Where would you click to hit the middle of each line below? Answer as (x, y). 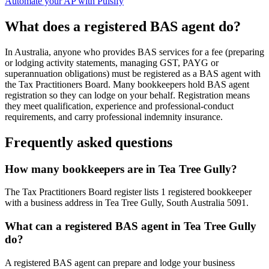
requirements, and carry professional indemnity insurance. (114, 116)
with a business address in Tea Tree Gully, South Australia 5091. (127, 203)
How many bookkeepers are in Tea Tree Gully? (121, 169)
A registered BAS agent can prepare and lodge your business (120, 262)
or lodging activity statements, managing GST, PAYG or (112, 62)
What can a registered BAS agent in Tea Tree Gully (131, 226)
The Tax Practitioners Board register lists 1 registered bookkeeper (128, 192)
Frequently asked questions (89, 142)
